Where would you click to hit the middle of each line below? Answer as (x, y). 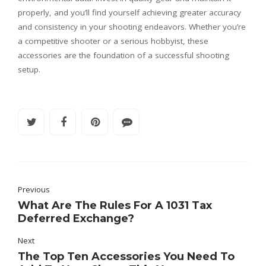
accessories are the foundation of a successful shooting (123, 55)
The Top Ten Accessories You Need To (126, 257)
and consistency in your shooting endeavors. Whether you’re (132, 26)
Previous (34, 190)
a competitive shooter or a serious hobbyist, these (113, 41)
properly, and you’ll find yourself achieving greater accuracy (129, 12)
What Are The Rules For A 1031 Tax (115, 206)
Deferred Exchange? (76, 219)
